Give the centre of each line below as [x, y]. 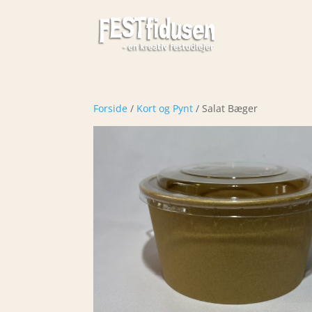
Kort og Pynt [165, 108]
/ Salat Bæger [226, 108]
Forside [111, 108]
